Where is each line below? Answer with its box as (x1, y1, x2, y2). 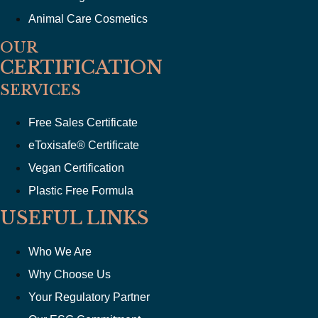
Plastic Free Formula (28, 184, 133, 197)
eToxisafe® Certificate (28, 138, 139, 151)
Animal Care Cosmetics (28, 12, 148, 25)
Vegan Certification (28, 161, 124, 174)
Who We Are (28, 245, 92, 258)
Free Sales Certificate (28, 116, 138, 128)
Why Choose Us (28, 268, 111, 280)
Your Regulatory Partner (28, 290, 150, 303)
